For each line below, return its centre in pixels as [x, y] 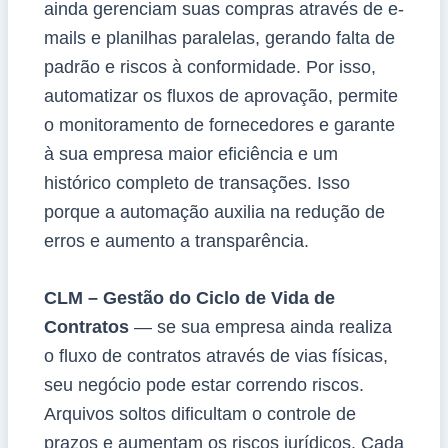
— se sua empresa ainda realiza [262, 327]
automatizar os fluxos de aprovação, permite [220, 95]
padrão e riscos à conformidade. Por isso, [209, 66]
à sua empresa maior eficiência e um [190, 153]
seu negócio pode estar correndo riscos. [203, 385]
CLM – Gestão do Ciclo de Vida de [189, 298]
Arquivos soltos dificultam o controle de [199, 414]
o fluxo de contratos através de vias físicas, [215, 356]
